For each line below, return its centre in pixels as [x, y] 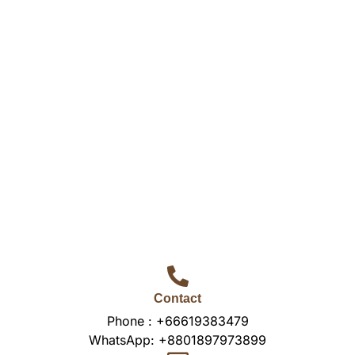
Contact [177, 299]
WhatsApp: [124, 340]
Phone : [131, 321]
